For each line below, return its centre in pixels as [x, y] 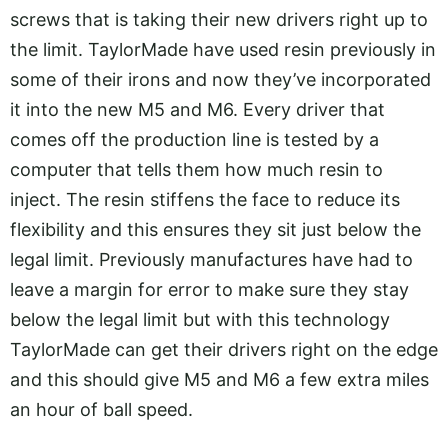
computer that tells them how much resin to [196, 170]
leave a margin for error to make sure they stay [209, 290]
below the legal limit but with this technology [200, 320]
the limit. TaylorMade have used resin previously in [223, 50]
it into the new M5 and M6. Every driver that [197, 110]
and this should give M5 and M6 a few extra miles [219, 380]
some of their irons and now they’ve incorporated [220, 80]
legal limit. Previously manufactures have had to [211, 260]
